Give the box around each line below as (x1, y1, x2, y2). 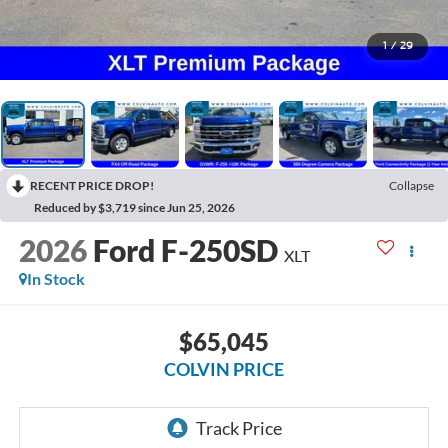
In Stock (26, 269, 85, 289)
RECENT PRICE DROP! (30, 177, 154, 193)
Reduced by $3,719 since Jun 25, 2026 (34, 199, 235, 215)
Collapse (389, 177, 434, 193)
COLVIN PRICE (164, 357, 284, 380)
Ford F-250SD (92, 232, 278, 269)
